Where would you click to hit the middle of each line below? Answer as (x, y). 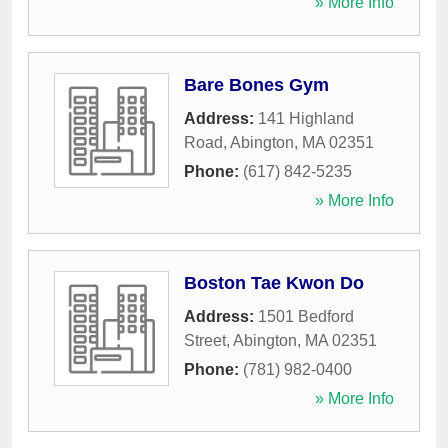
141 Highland (306, 118)
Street (205, 340)
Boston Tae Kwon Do (274, 283)
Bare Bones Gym (256, 85)
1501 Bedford (306, 316)
